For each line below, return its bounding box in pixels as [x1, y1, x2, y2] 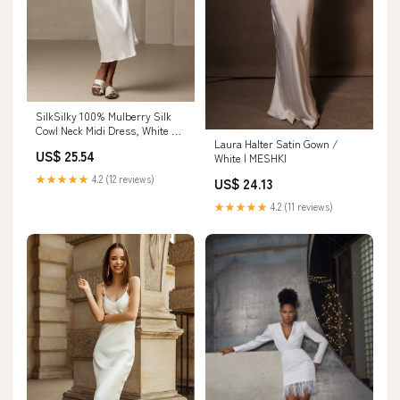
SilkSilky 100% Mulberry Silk [36, 107, 171, 123]
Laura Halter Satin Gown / [214, 135, 338, 151]
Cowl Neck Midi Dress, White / [36, 121, 178, 137]
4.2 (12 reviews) [89, 171, 154, 186]
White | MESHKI [214, 149, 287, 165]
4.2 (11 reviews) [268, 198, 333, 213]
